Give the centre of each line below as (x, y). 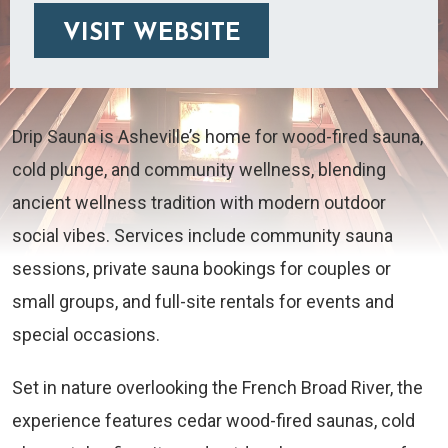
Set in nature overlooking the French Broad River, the (217, 388)
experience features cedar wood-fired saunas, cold (213, 421)
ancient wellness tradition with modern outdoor (199, 203)
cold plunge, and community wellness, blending (199, 170)
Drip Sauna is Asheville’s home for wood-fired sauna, (217, 137)
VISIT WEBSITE (151, 34)
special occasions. (86, 335)
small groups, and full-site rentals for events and (203, 302)
